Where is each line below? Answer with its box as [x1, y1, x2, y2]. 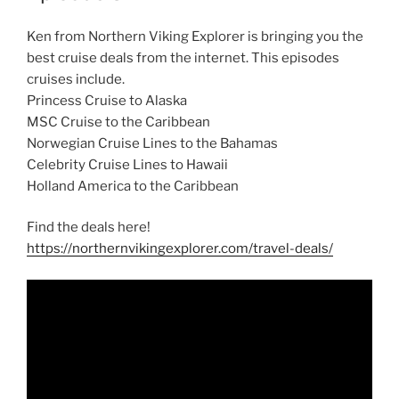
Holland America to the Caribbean [27, 177, 239, 194]
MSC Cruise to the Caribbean [27, 113, 210, 130]
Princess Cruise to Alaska [27, 92, 187, 109]
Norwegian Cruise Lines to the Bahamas [27, 134, 278, 151]
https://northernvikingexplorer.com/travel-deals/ [27, 240, 333, 257]
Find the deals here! [27, 219, 151, 236]
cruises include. [27, 70, 125, 87]
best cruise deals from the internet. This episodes [27, 49, 339, 66]
